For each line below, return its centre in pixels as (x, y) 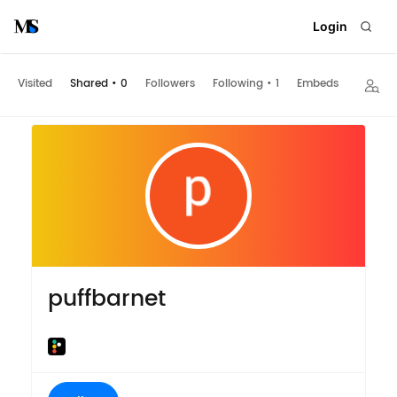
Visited (35, 84)
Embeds (318, 84)
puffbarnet (106, 299)
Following (238, 84)
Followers (170, 84)
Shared (89, 84)
